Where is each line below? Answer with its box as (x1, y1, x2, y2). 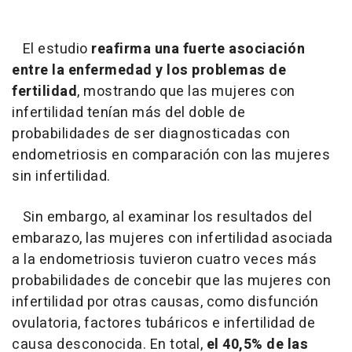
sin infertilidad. (12, 165, 111, 187)
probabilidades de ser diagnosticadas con (12, 123, 290, 145)
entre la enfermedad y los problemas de (12, 59, 286, 81)
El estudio (12, 38, 91, 60)
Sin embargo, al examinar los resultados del (12, 206, 312, 228)
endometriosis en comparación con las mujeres (12, 144, 330, 166)
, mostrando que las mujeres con (77, 80, 295, 102)
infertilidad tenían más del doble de (12, 101, 245, 123)
